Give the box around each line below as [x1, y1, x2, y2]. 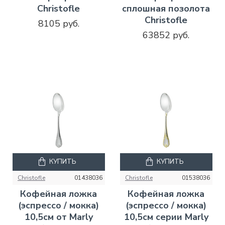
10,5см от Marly [24, 210, 93, 223]
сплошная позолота [122, 2, 210, 15]
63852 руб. [143, 29, 190, 41]
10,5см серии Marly [124, 210, 208, 223]
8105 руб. [38, 17, 79, 30]
